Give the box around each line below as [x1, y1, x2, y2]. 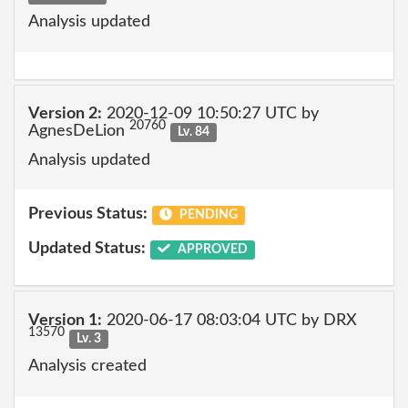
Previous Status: [28, 206, 148, 222]
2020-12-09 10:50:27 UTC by [102, 106, 319, 122]
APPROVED [174, 242, 248, 256]
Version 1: [28, 311, 102, 329]
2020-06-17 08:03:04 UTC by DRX [102, 311, 357, 329]
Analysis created [28, 358, 147, 374]
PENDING [176, 209, 238, 221]
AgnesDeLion [28, 123, 129, 139]
